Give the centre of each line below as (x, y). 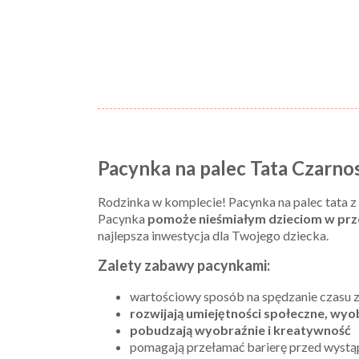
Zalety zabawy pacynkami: (184, 265)
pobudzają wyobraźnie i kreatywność (240, 329)
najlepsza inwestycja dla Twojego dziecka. (213, 235)
